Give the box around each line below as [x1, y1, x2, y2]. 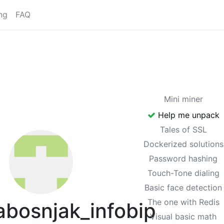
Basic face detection [144, 182, 222, 192]
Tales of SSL [159, 124, 207, 134]
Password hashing [149, 153, 217, 163]
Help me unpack [155, 109, 219, 120]
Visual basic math [150, 211, 216, 221]
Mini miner [163, 93, 203, 104]
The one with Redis [147, 196, 219, 207]
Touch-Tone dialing [147, 167, 219, 178]
